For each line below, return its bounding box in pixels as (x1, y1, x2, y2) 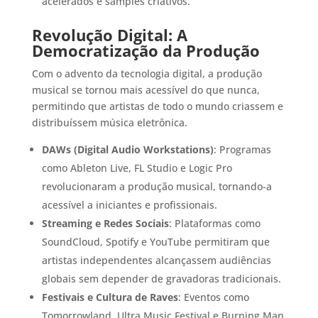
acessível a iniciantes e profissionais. (41, 197, 217, 212)
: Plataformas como (168, 216, 261, 230)
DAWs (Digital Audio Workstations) (41, 142, 214, 156)
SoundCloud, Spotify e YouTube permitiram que (41, 234, 270, 248)
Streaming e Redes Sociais (41, 216, 169, 230)
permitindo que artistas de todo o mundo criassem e (31, 99, 283, 113)
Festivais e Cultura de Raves (41, 290, 178, 304)
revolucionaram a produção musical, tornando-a (41, 179, 272, 193)
